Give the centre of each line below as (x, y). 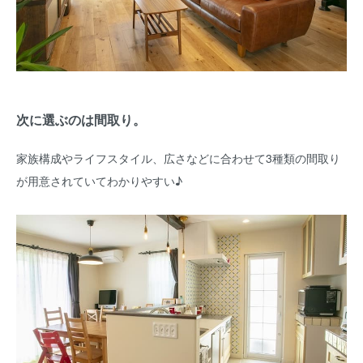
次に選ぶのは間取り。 (81, 120)
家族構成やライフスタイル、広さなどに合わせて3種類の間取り (178, 158)
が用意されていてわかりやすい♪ (99, 180)
